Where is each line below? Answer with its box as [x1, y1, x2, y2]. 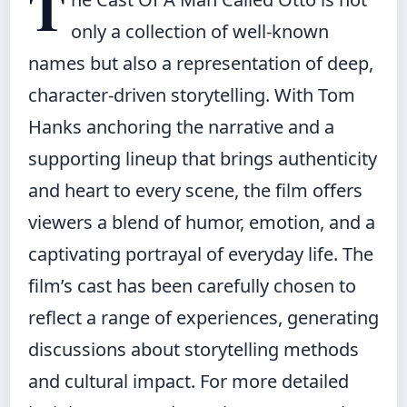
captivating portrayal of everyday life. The [28, 242, 373, 266]
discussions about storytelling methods [28, 337, 359, 362]
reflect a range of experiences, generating [28, 305, 379, 330]
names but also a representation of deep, [28, 51, 373, 75]
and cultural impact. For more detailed [28, 369, 349, 393]
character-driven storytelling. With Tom [28, 83, 355, 107]
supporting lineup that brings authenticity [28, 146, 377, 171]
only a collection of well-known [71, 19, 329, 44]
